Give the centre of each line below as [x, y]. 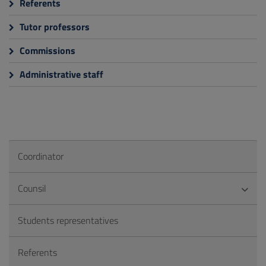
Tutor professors [53, 27]
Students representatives [68, 220]
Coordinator [41, 156]
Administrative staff [60, 74]
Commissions [46, 50]
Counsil [32, 188]
